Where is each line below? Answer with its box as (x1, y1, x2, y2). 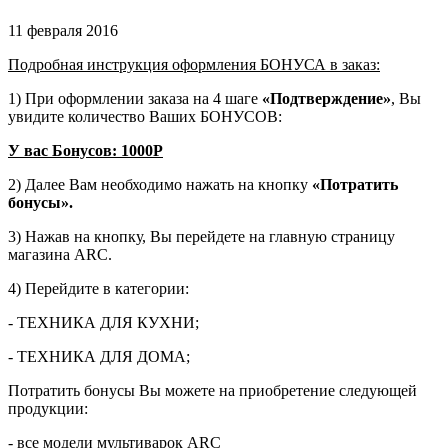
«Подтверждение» (258, 89, 391, 107)
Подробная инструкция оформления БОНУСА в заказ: (8, 55, 380, 73)
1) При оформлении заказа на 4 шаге (8, 89, 258, 107)
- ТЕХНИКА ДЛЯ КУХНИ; (8, 313, 199, 331)
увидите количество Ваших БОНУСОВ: (8, 107, 282, 125)
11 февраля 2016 (8, 21, 118, 39)
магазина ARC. (8, 245, 112, 263)
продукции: (8, 399, 88, 417)
